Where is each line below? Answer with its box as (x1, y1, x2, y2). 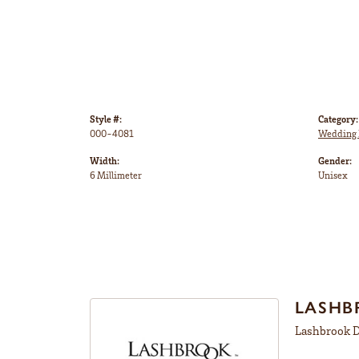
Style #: (90, 113, 122, 126)
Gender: (318, 155, 352, 167)
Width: (90, 155, 119, 167)
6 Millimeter (90, 169, 142, 182)
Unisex (318, 169, 348, 182)
